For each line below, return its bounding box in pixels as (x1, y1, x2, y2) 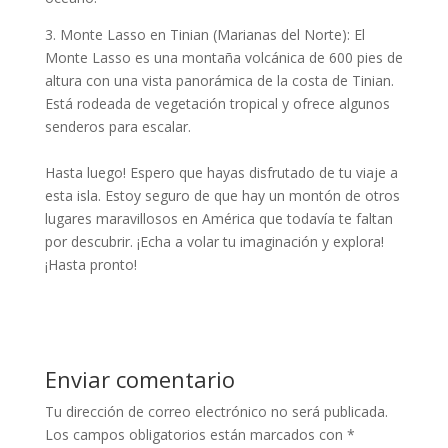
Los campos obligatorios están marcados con (44, 425, 347, 444)
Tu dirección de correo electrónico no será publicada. (44, 402, 388, 421)
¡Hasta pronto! (44, 255, 137, 274)
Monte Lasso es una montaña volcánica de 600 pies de (44, 48, 403, 67)
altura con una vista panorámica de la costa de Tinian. (44, 71, 394, 90)
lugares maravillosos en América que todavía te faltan (44, 209, 393, 228)
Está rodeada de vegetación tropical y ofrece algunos (44, 94, 390, 113)
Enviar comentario (44, 364, 235, 394)
